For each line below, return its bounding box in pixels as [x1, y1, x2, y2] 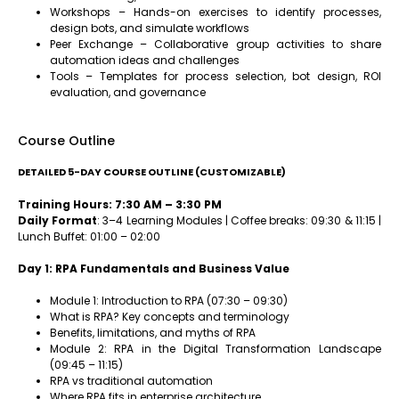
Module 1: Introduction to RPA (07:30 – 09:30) [50, 293, 288, 308]
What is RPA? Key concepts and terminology [50, 309, 289, 324]
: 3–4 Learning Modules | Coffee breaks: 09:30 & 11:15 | [97, 213, 382, 228]
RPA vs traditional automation [50, 373, 213, 388]
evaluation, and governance [50, 85, 206, 100]
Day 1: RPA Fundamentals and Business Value [18, 261, 289, 276]
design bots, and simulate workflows [50, 20, 249, 36]
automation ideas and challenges [50, 53, 240, 68]
